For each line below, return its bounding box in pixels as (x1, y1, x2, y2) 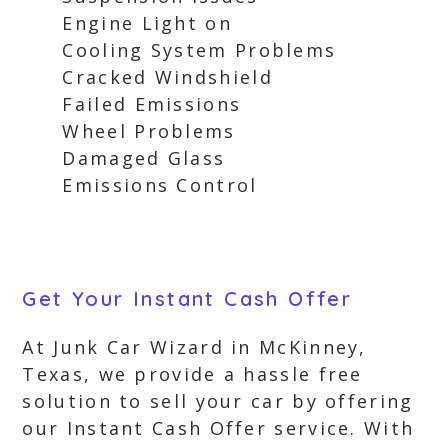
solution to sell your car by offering (22, 389, 414, 413)
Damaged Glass (62, 146, 226, 170)
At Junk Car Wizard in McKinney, (22, 335, 367, 359)
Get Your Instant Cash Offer (22, 286, 353, 311)
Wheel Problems (62, 119, 236, 143)
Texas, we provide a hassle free (22, 362, 363, 386)
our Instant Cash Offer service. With (22, 416, 415, 440)
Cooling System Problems (62, 38, 337, 62)
